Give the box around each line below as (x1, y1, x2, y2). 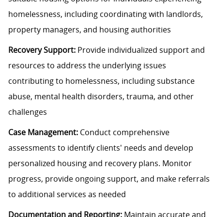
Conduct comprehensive (77, 127, 170, 138)
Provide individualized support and (75, 45, 205, 56)
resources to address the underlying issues (8, 60, 166, 71)
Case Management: (8, 127, 78, 138)
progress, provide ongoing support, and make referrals (8, 173, 210, 185)
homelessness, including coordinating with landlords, (8, 9, 203, 20)
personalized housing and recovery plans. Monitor (8, 158, 192, 169)
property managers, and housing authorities (8, 24, 171, 35)
